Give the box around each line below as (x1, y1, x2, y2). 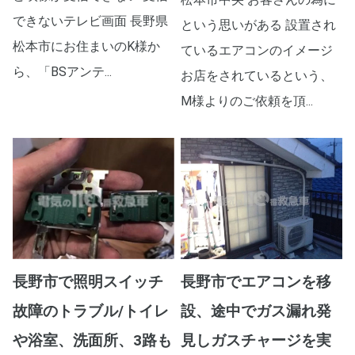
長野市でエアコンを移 (181, 273, 332, 291)
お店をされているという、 (181, 68, 334, 83)
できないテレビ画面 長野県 (13, 13, 168, 29)
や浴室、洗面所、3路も (13, 331, 172, 349)
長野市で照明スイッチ (13, 273, 163, 291)
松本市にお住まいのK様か (13, 39, 160, 54)
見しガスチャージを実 (181, 331, 332, 349)
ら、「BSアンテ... (13, 64, 112, 79)
